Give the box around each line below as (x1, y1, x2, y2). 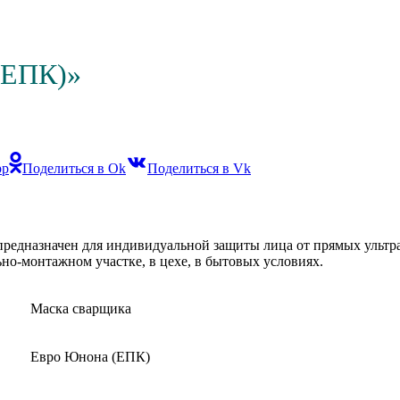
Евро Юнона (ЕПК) (30, 348, 150, 364)
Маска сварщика (30, 300, 131, 316)
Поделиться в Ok (22, 160, 126, 176)
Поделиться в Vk (147, 160, 251, 176)
